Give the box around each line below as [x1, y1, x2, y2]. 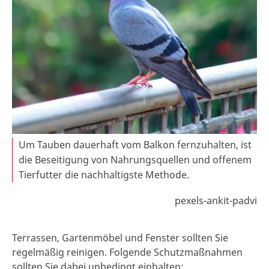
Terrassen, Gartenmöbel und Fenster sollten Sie [12, 231, 228, 245]
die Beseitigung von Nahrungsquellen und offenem [19, 153, 252, 167]
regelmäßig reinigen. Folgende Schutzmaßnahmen [12, 246, 243, 259]
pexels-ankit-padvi [175, 194, 257, 208]
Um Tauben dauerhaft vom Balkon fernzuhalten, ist [19, 138, 252, 152]
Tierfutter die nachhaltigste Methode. [19, 168, 189, 182]
